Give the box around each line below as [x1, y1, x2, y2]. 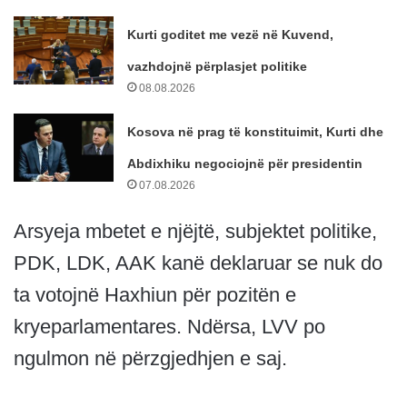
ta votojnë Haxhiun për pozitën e [14, 283, 296, 307]
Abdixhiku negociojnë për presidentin [127, 156, 363, 172]
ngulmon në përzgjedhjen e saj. [14, 347, 287, 371]
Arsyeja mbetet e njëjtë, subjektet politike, [14, 220, 377, 243]
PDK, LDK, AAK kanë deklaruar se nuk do [14, 252, 382, 275]
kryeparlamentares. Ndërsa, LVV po [14, 315, 325, 339]
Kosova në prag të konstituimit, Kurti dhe [127, 124, 384, 140]
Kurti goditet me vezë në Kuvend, [127, 27, 334, 43]
